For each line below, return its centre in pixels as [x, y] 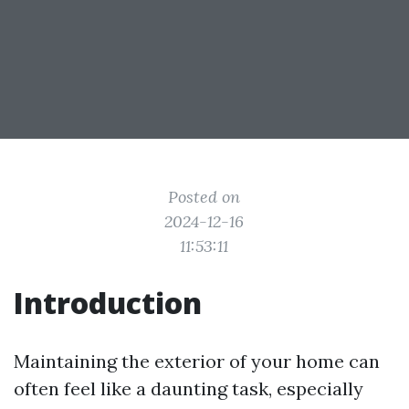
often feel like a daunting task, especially [189, 388]
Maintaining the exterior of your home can [197, 361]
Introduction [108, 303]
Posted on [204, 197]
